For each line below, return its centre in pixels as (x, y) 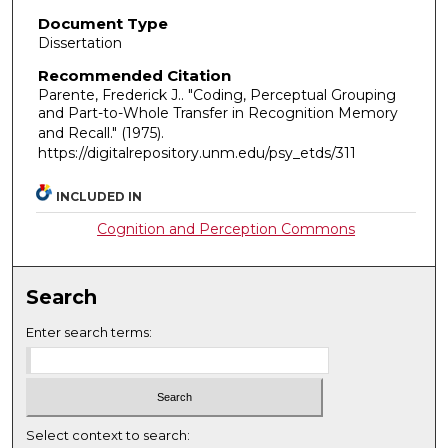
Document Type (102, 24)
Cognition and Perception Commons (226, 229)
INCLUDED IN (99, 197)
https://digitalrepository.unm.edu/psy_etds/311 (196, 152)
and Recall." (79, 132)
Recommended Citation (134, 75)
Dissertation (79, 43)
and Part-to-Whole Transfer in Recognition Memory (217, 112)
